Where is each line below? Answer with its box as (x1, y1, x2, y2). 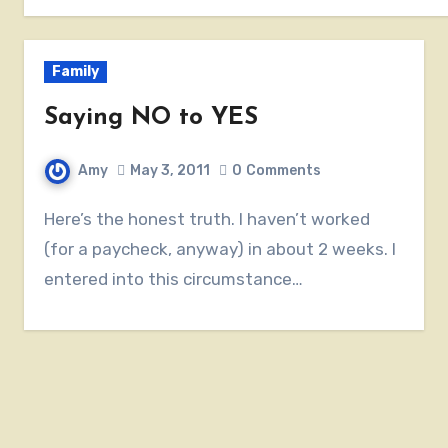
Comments (246, 162, 322, 180)
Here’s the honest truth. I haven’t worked (44, 208, 56, 229)
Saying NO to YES (44, 106, 259, 131)
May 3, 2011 (130, 162, 211, 180)
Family (52, 63, 100, 81)
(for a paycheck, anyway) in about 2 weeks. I (44, 238, 397, 259)
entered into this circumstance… (44, 268, 304, 289)
